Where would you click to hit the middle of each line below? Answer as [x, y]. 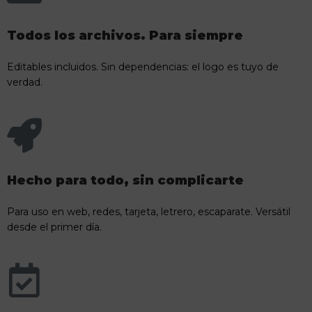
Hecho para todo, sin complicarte [125, 180]
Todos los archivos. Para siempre [125, 35]
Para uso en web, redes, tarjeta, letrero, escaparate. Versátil [149, 211]
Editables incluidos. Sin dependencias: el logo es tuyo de [143, 67]
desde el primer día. [54, 227]
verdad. [25, 82]
